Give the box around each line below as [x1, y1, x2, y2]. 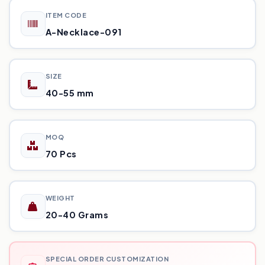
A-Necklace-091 [45, 26, 122, 37]
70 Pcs [45, 148, 77, 159]
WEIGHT [45, 193, 75, 202]
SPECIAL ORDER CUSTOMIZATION [45, 254, 169, 263]
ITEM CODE [45, 11, 86, 19]
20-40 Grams [45, 209, 108, 220]
